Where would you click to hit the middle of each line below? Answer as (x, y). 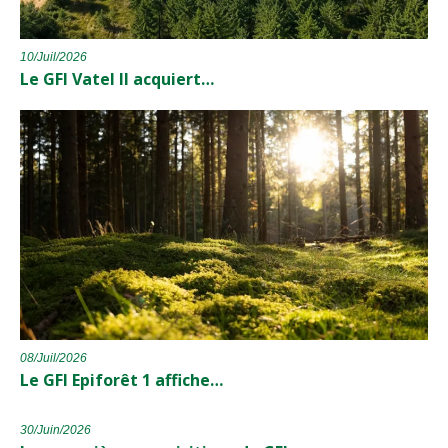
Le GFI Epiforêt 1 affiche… (121, 379)
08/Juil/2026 (53, 357)
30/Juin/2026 (55, 429)
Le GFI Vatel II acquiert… (117, 79)
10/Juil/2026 (53, 57)
